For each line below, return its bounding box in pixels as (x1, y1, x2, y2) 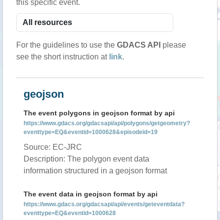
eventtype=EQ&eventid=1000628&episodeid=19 (24, 129, 158, 136)
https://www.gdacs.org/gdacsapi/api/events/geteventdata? (24, 201, 185, 208)
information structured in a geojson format (24, 166, 167, 175)
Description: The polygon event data (24, 155, 149, 163)
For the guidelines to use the (16, 41, 117, 49)
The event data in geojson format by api (24, 190, 158, 198)
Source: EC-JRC (24, 143, 82, 151)
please (161, 41, 186, 49)
